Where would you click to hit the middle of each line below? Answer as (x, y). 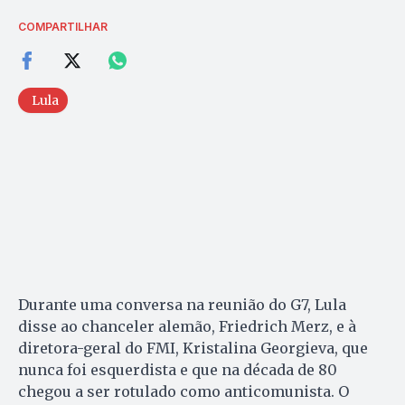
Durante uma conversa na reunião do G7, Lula (182, 304)
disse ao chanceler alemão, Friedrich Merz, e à (187, 326)
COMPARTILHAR (63, 26)
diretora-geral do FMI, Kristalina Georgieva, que (193, 348)
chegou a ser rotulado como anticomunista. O (184, 391)
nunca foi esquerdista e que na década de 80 (178, 369)
